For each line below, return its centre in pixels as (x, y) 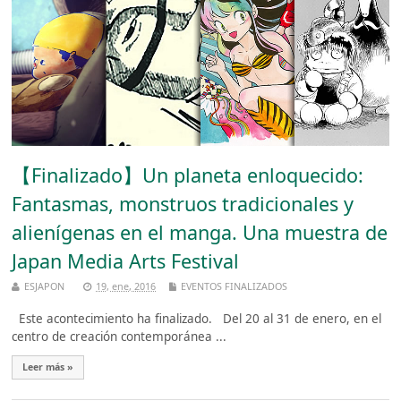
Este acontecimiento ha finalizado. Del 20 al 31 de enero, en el (197, 319)
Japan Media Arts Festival (126, 261)
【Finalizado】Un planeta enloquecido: (188, 175)
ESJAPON (45, 286)
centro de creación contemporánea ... (119, 337)
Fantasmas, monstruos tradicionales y (183, 204)
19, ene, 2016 (126, 286)
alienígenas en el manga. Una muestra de (200, 233)
